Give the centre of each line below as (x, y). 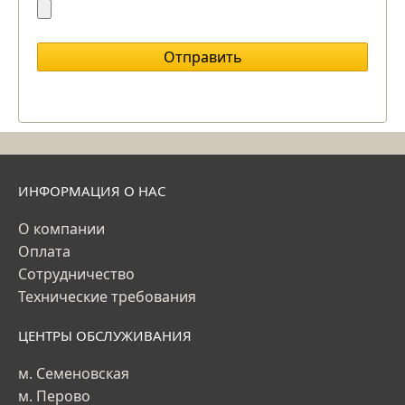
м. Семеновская (74, 374)
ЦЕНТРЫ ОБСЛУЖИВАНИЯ (105, 336)
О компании (61, 229)
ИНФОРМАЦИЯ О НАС (92, 191)
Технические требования (107, 297)
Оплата (44, 252)
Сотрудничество (76, 274)
